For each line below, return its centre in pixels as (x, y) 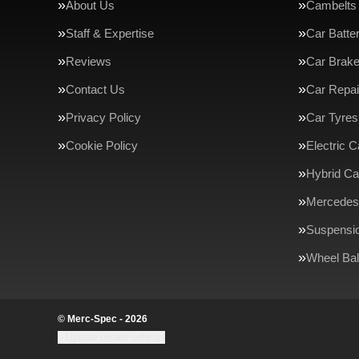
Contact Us (95, 89)
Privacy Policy (103, 117)
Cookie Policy (102, 145)
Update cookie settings (115, 337)
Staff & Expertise (110, 33)
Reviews (89, 61)
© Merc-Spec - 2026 (103, 319)
